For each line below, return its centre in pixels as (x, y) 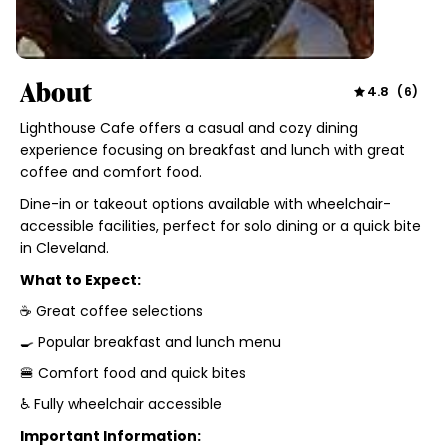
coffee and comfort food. (110, 171)
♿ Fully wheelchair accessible (120, 403)
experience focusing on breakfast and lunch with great (212, 149)
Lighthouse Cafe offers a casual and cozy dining (188, 127)
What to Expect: (80, 279)
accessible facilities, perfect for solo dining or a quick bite (220, 225)
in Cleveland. (64, 247)
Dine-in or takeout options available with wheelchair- (205, 203)
